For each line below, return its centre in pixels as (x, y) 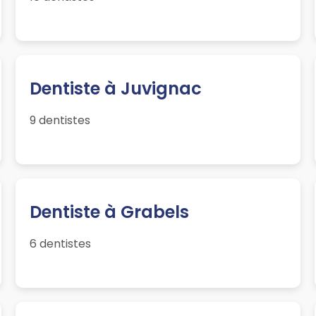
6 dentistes (61, 244)
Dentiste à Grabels (110, 212)
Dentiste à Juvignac (116, 89)
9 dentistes (60, 121)
